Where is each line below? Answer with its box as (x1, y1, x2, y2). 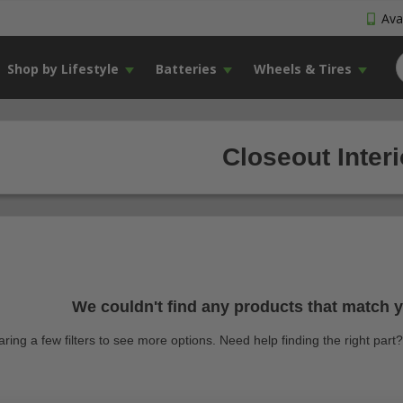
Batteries (155, 60, 217, 77)
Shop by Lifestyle (6, 60, 119, 77)
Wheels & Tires (253, 60, 352, 77)
